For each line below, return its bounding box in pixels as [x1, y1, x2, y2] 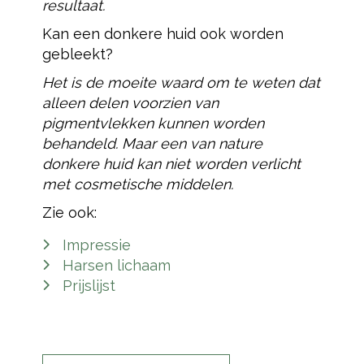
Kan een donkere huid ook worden [41, 25, 284, 42]
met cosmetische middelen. [41, 175, 233, 193]
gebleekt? [41, 45, 113, 63]
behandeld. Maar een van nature [41, 135, 262, 152]
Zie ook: [41, 204, 97, 221]
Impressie [62, 236, 131, 253]
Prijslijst [62, 277, 115, 294]
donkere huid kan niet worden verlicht [41, 155, 301, 172]
